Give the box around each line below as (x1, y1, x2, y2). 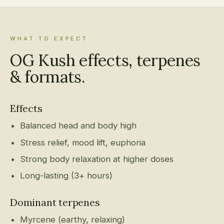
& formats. (10, 66, 85, 87)
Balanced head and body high (20, 120, 137, 131)
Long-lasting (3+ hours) (20, 170, 113, 180)
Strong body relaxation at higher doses (20, 153, 174, 164)
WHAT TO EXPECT (10, 35, 88, 42)
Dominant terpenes (10, 195, 100, 208)
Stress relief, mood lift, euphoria (20, 137, 146, 147)
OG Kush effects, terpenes (10, 50, 200, 71)
